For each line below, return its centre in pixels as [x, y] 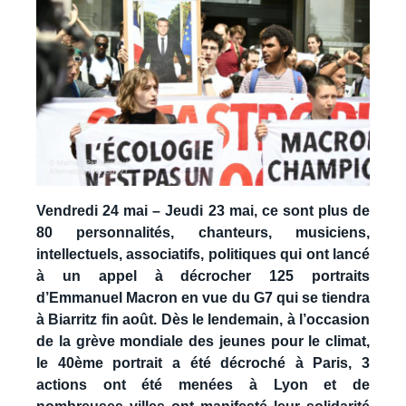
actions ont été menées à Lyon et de [203, 384]
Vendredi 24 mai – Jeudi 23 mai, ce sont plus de [203, 210]
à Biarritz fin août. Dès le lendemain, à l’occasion [203, 319]
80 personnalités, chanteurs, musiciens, [203, 232]
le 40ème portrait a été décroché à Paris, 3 [203, 362]
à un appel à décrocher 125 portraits [203, 275]
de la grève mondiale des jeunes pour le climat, [203, 341]
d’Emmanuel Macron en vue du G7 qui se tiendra [203, 297]
